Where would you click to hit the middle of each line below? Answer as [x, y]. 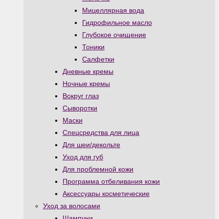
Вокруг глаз [81, 96]
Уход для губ [83, 157]
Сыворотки [80, 108]
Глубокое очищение [114, 35]
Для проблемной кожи [98, 169]
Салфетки [98, 59]
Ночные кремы [86, 84]
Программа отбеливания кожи [111, 181]
